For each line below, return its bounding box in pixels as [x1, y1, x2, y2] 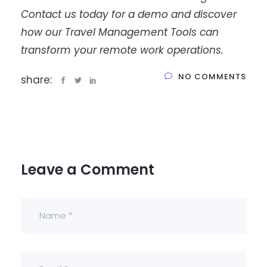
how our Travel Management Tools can [21, 24, 219, 39]
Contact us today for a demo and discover [21, 7, 237, 21]
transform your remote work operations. [21, 42, 223, 57]
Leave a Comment [21, 159, 154, 179]
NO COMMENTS [178, 70, 246, 82]
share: [21, 72, 55, 87]
